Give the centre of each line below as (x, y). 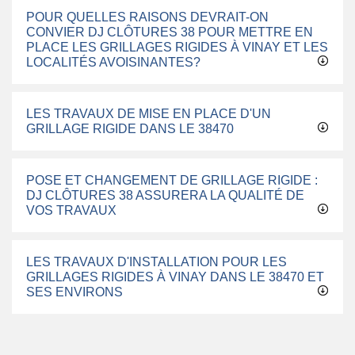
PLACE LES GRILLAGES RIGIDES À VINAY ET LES (177, 47)
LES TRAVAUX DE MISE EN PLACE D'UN (149, 114)
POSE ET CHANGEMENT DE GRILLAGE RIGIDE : (172, 180)
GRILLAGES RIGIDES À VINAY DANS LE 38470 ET (175, 277)
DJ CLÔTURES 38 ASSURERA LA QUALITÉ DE (165, 195)
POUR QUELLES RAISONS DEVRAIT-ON (147, 17)
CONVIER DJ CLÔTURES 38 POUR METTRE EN (170, 32)
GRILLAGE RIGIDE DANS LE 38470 (130, 129)
